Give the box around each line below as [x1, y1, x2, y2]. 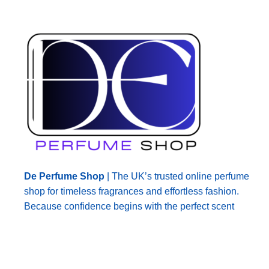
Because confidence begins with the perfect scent [24, 201, 234, 211]
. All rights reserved [110, 252, 196, 262]
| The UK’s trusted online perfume [104, 171, 249, 181]
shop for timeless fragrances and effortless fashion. [24, 186, 239, 196]
